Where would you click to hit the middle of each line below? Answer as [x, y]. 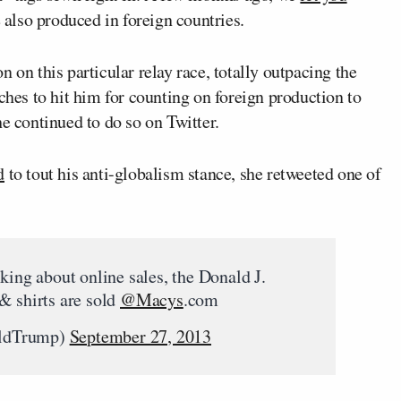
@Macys [152, 299]
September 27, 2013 [141, 336]
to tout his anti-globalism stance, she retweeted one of [193, 173]
